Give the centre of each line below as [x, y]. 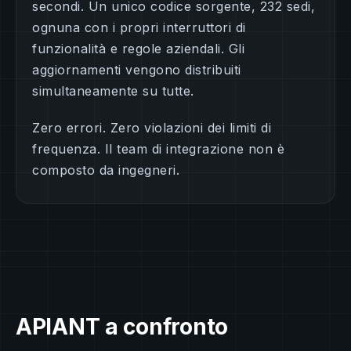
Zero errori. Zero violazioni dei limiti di [152, 128]
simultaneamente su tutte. [113, 91]
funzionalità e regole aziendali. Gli [138, 49]
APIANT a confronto [122, 327]
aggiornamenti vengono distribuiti [137, 70]
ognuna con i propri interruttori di [139, 28]
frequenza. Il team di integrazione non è [158, 149]
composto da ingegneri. [106, 170]
